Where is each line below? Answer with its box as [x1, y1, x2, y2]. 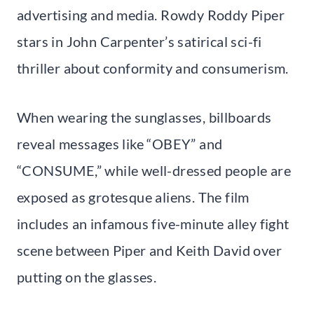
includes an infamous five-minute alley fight [17, 214, 289, 232]
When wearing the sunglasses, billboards [17, 108, 272, 125]
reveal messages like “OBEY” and [17, 135, 223, 152]
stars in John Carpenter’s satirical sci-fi [17, 32, 262, 50]
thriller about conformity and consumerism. [17, 59, 289, 76]
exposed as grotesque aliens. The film [17, 188, 250, 205]
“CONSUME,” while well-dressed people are [17, 161, 291, 179]
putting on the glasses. [17, 268, 157, 285]
